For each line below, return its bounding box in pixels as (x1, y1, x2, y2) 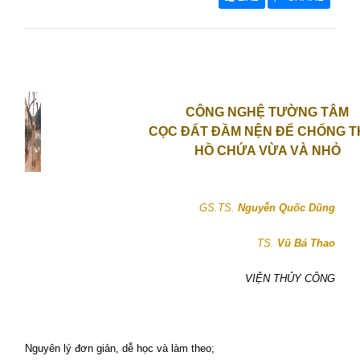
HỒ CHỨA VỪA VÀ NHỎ (194, 144, 341, 157)
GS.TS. (199, 202, 235, 214)
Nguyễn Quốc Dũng (235, 202, 335, 214)
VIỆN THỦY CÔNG (245, 272, 335, 284)
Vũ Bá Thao (274, 237, 335, 249)
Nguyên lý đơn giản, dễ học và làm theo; (25, 342, 215, 354)
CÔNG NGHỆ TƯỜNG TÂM (186, 105, 349, 119)
